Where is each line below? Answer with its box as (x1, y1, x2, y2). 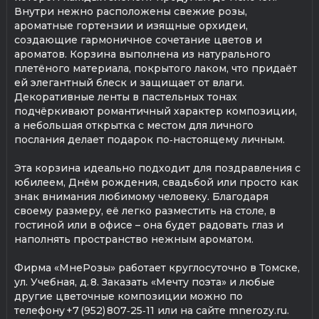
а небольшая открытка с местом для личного (14, 118, 253, 132)
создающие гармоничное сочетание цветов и (14, 33, 262, 46)
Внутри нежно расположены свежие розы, (14, 4, 247, 18)
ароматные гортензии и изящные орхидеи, (14, 19, 248, 32)
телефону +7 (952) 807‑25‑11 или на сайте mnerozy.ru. (14, 303, 289, 317)
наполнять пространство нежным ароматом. (14, 232, 253, 246)
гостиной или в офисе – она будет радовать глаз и (14, 218, 283, 231)
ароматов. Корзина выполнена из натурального (14, 47, 271, 61)
